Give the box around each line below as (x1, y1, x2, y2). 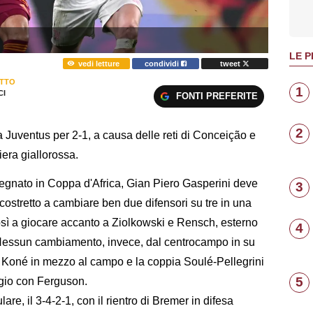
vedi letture (78, 59, 119, 68)
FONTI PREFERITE (175, 90, 258, 101)
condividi (145, 59, 182, 68)
